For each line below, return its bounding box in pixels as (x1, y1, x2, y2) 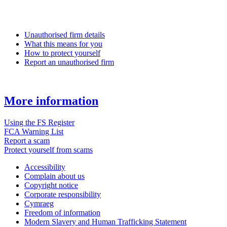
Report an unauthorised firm (24, 57, 114, 66)
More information (4, 94, 98, 107)
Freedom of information (24, 208, 100, 217)
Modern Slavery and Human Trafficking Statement (24, 217, 186, 226)
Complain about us (24, 171, 85, 180)
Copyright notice (24, 180, 78, 190)
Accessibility (24, 162, 65, 171)
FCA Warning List (4, 127, 63, 136)
